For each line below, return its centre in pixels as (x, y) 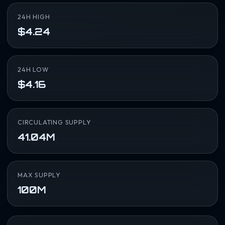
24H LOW (33, 70)
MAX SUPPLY (39, 175)
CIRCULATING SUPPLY (54, 123)
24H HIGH (34, 17)
